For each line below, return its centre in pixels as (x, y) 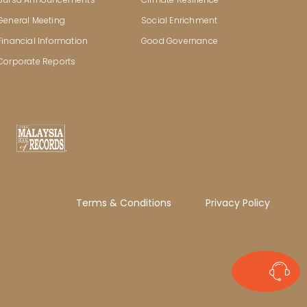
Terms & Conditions (124, 203)
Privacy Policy (238, 203)
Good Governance (180, 41)
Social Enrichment (180, 21)
